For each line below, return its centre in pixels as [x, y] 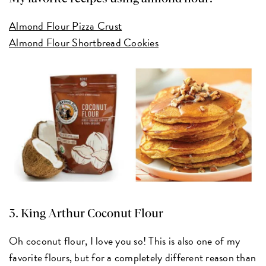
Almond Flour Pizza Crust [66, 26]
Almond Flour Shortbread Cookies [84, 42]
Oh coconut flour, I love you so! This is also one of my [125, 241]
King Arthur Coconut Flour [92, 214]
